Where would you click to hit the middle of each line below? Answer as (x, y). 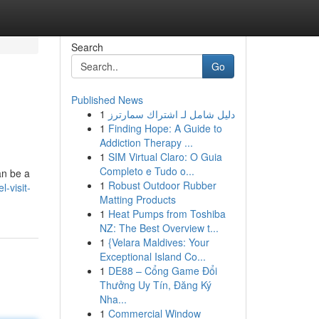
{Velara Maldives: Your (158, 242)
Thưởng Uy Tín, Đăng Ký (155, 285)
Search (87, 47)
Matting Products (137, 199)
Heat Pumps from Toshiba (167, 214)
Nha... (113, 299)
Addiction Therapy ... (146, 142)
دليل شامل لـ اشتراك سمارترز (171, 114)
